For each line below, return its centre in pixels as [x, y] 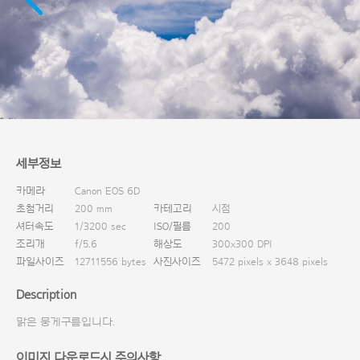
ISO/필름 [172, 226]
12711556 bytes [110, 261]
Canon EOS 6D [107, 190]
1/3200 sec [100, 226]
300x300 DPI [242, 243]
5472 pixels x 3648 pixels [270, 261]
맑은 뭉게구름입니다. [65, 322]
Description [46, 295]
